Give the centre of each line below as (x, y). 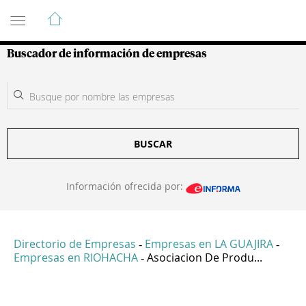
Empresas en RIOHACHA (76, 258)
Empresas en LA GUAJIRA (209, 244)
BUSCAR (153, 144)
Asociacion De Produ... (205, 258)
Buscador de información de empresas (107, 54)
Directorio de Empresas (75, 244)
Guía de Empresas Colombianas (129, 13)
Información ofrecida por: (126, 186)
